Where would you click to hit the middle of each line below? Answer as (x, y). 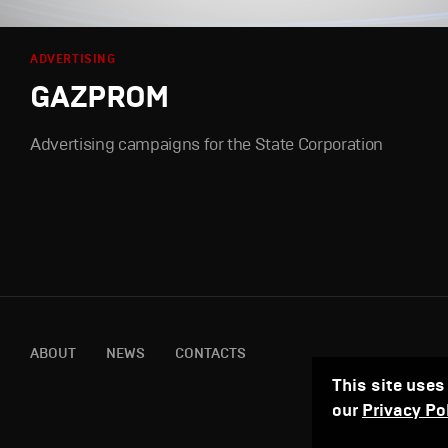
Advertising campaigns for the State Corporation (207, 144)
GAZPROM (99, 96)
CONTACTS (210, 353)
